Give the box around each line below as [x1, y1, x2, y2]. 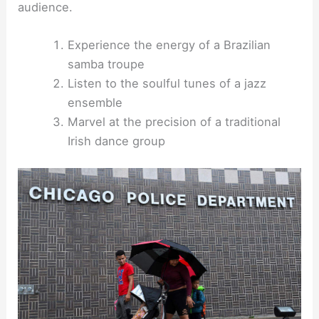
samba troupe [67, 56, 145, 71]
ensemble [67, 95, 122, 110]
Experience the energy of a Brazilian [67, 37, 271, 52]
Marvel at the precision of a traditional [67, 114, 281, 129]
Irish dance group [67, 133, 165, 148]
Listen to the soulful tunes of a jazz [67, 75, 266, 90]
